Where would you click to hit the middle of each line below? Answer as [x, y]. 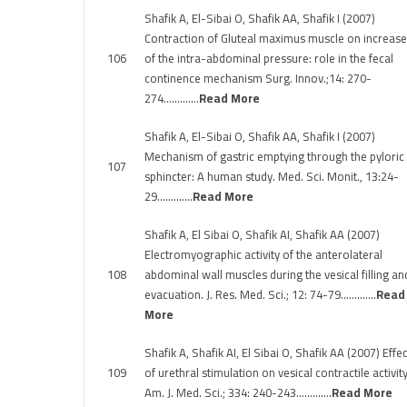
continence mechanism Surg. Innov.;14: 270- [258, 78]
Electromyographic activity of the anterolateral [263, 254]
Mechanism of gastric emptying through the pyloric [274, 156]
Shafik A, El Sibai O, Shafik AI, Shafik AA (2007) [262, 234]
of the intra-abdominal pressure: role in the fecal [269, 58]
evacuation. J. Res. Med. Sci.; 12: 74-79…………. [260, 294]
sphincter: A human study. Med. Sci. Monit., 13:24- [272, 176]
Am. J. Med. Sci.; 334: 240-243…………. [238, 392]
